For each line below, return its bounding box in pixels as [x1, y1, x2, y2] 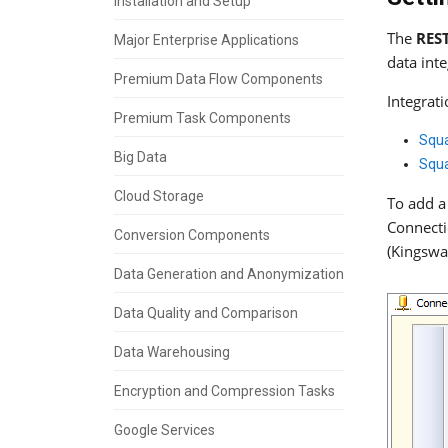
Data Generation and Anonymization [114, 265, 344, 282]
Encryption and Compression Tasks [114, 382, 335, 399]
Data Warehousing [114, 343, 230, 360]
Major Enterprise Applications [114, 31, 299, 48]
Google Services [114, 421, 215, 438]
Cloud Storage [114, 187, 204, 204]
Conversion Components [114, 226, 270, 243]
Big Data [114, 148, 167, 165]
